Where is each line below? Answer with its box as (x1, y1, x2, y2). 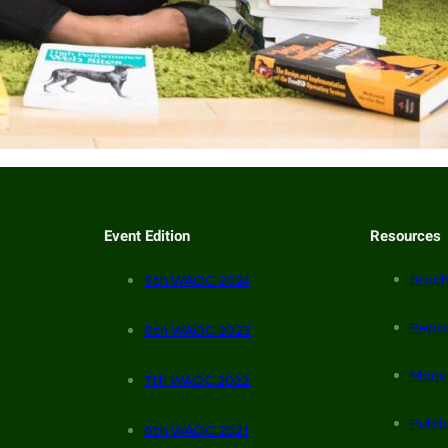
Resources (369, 225, 441, 248)
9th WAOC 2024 (144, 271, 251, 291)
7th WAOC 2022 (144, 371, 251, 391)
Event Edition (104, 225, 191, 248)
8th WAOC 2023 (144, 321, 252, 341)
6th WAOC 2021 (144, 421, 249, 441)
